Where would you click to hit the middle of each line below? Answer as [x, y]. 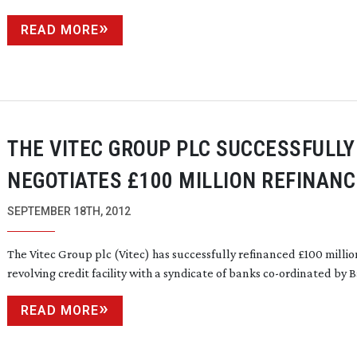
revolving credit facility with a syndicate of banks [135, 273]
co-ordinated [297, 273]
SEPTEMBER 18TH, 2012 [69, 211]
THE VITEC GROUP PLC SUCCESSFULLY [181, 149]
